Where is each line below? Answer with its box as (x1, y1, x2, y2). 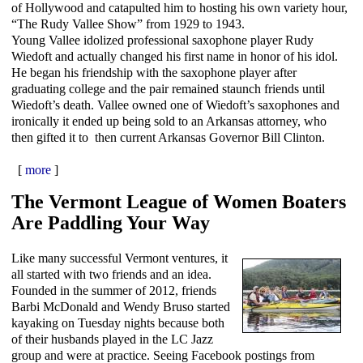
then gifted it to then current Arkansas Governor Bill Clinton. (11, 130, 325, 144)
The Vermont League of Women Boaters (11, 190, 346, 212)
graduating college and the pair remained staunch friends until (11, 81, 325, 96)
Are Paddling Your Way (11, 211, 210, 233)
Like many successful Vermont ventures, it (11, 250, 228, 265)
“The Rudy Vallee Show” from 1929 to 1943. (11, 16, 245, 31)
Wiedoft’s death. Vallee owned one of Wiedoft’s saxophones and (11, 97, 340, 112)
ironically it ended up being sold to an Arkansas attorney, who (11, 113, 327, 128)
